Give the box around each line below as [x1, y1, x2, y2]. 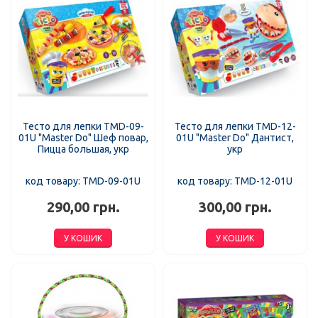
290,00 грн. [46, 199, 120, 216]
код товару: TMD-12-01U [177, 175, 292, 187]
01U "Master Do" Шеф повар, [18, 132, 148, 144]
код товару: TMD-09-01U [26, 175, 141, 187]
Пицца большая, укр [37, 143, 129, 155]
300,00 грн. [198, 199, 272, 216]
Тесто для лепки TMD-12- [174, 121, 296, 133]
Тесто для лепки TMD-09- [22, 121, 144, 133]
